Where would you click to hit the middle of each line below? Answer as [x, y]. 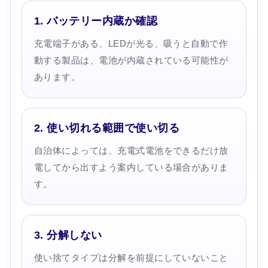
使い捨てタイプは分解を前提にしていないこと [131, 257]
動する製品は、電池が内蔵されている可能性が [131, 60]
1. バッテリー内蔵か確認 [96, 21]
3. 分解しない [68, 235]
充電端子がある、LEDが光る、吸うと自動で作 [131, 43]
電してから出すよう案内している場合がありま [131, 167]
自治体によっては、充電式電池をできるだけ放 [131, 150]
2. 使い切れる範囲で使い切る [106, 128]
